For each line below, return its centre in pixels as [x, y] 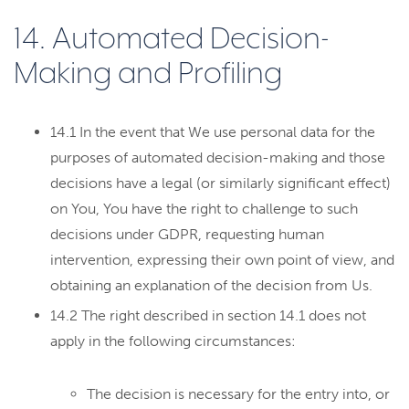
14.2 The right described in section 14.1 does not [208, 315]
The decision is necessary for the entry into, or [238, 394]
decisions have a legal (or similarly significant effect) [220, 183]
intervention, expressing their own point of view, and [222, 260]
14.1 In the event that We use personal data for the [213, 132]
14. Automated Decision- [172, 40]
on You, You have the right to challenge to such [204, 209]
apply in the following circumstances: [173, 341]
